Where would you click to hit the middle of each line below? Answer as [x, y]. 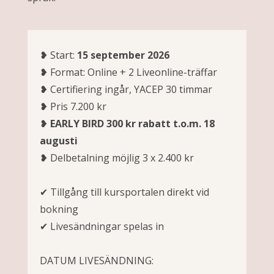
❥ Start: [58, 55]
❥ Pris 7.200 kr [73, 106]
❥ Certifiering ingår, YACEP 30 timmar [126, 89]
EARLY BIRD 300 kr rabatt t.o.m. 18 [132, 123]
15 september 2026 [123, 55]
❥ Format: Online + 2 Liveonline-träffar [128, 72]
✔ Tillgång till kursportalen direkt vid [124, 192]
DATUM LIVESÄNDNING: [99, 260]
